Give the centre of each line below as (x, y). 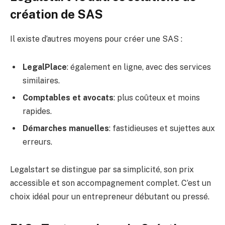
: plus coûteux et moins (157, 97)
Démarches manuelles (66, 128)
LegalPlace (45, 67)
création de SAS (57, 14)
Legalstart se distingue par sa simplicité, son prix (102, 170)
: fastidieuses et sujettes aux (162, 128)
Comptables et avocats (68, 97)
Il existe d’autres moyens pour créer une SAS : (96, 39)
